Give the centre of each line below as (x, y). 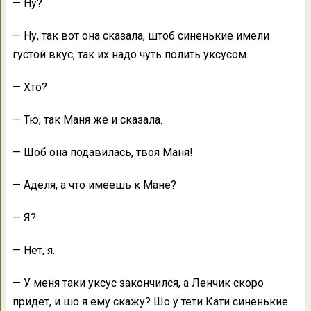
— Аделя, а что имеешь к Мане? (94, 185)
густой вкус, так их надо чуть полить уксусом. (130, 55)
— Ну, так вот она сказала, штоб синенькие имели (141, 36)
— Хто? (30, 87)
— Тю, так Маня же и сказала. (87, 120)
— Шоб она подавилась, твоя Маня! (102, 153)
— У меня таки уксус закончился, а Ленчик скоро (138, 283)
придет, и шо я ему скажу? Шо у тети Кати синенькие (150, 302)
